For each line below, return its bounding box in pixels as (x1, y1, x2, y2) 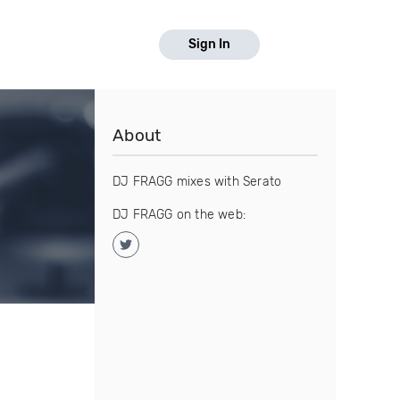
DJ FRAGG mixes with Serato (112, 174, 282, 189)
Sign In (188, 37, 230, 52)
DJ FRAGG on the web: (112, 207, 246, 222)
